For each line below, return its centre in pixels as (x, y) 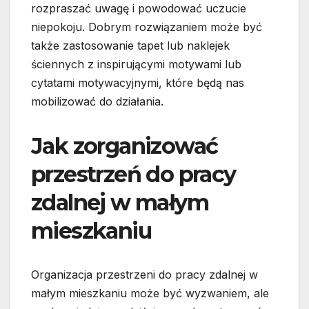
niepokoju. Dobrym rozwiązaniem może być (147, 27)
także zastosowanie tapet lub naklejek (130, 46)
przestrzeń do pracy (133, 175)
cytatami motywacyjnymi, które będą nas (138, 83)
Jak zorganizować (124, 146)
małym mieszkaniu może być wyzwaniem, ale (150, 293)
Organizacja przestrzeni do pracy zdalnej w (144, 275)
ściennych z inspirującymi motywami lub (136, 64)
